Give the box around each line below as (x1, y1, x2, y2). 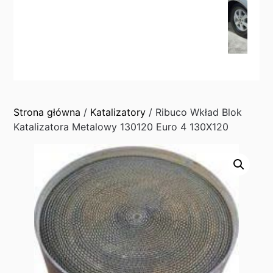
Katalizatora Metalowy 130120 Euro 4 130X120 (13, 121, 229, 133)
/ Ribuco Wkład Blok (146, 106, 243, 118)
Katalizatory (90, 106, 146, 118)
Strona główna (13, 106, 81, 118)
